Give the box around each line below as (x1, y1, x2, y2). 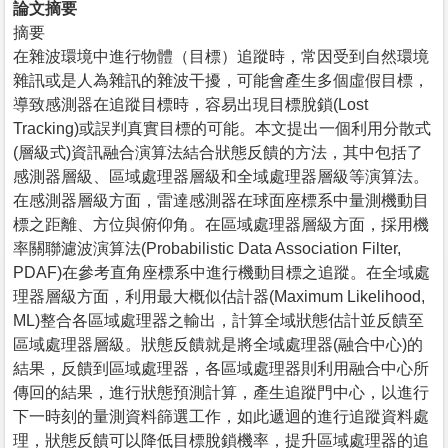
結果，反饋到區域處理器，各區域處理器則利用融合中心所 (13, 359, 429, 377)
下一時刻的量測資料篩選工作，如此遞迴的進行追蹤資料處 (13, 407, 429, 425)
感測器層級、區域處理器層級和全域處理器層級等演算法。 (13, 167, 429, 185)
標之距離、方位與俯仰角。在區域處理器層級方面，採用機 (13, 215, 429, 233)
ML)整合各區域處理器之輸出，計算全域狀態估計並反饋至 (13, 311, 424, 329)
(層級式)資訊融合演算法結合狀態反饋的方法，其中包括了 (13, 143, 423, 161)
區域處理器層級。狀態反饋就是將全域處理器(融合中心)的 (13, 335, 423, 353)
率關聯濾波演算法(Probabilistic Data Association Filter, (13, 239, 401, 257)
